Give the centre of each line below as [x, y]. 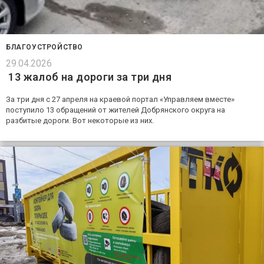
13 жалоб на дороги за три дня [89, 77]
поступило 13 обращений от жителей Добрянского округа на [115, 110]
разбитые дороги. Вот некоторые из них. [80, 121]
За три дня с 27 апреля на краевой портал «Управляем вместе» [120, 99]
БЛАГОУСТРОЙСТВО [44, 47]
